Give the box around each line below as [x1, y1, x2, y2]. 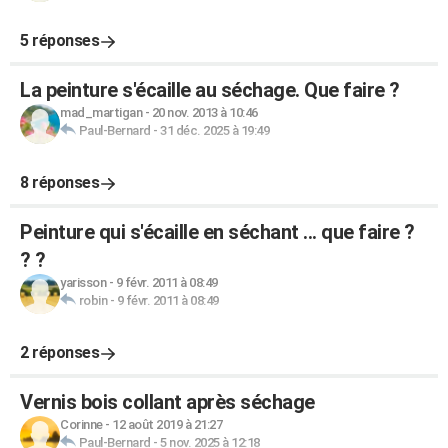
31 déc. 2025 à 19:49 [160, 123, 269, 138]
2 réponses [20, 343, 99, 362]
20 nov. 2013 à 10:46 [151, 105, 258, 120]
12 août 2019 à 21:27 [112, 417, 222, 432]
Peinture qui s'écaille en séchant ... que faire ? [20, 220, 415, 244]
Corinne [60, 417, 103, 432]
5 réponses [20, 31, 99, 50]
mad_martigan [60, 105, 142, 120]
